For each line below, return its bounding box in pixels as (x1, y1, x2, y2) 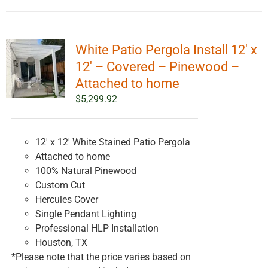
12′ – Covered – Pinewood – (75, 59, 239, 75)
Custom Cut (35, 179, 85, 191)
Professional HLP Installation (35, 223, 159, 234)
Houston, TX (35, 237, 87, 249)
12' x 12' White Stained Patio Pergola (35, 136, 190, 148)
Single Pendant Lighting (35, 208, 136, 220)
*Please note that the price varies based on (11, 251, 191, 263)
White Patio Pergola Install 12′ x (75, 42, 257, 58)
